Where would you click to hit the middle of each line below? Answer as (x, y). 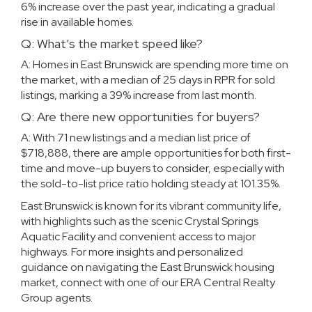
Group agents (56, 298)
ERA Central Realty (228, 282)
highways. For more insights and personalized (132, 252)
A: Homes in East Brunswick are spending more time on (155, 64)
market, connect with (74, 282)
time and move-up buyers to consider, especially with (153, 168)
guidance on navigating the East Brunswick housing (148, 267)
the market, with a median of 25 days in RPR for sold (148, 80)
